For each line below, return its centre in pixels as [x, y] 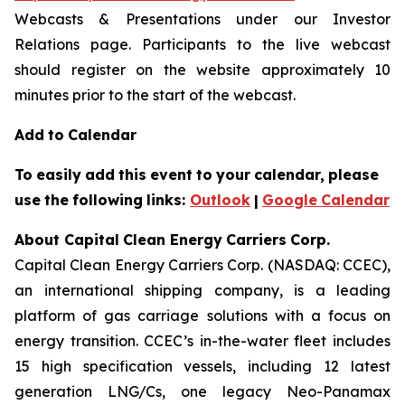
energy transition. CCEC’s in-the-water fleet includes [202, 341]
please [353, 174]
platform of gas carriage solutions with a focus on [202, 316]
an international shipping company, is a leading [202, 290]
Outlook [220, 200]
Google [290, 200]
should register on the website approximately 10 [202, 70]
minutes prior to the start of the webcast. [155, 95]
